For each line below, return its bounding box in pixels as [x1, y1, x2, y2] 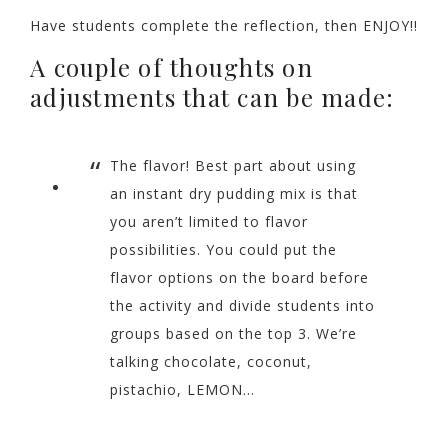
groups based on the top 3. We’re [110, 323, 357, 343]
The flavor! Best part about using [110, 155, 356, 175]
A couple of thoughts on [30, 50, 313, 83]
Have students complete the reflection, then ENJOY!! [30, 15, 418, 35]
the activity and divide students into [110, 295, 375, 315]
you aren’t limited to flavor [110, 211, 308, 231]
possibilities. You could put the [110, 239, 337, 259]
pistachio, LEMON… [110, 379, 255, 399]
